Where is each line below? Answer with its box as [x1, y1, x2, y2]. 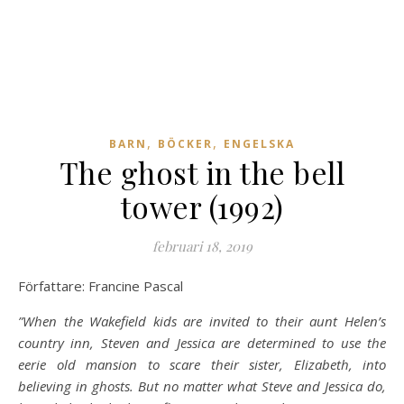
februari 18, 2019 [151, 237, 252, 255]
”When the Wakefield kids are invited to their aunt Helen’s [18, 312, 386, 330]
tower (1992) [120, 187, 284, 226]
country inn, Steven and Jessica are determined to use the [18, 334, 386, 352]
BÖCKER [158, 136, 213, 151]
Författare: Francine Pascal [25, 277, 183, 295]
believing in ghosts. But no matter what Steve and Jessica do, [18, 377, 386, 395]
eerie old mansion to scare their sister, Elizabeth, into [18, 355, 386, 373]
